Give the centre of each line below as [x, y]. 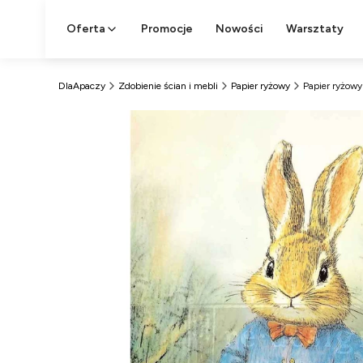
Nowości [239, 29]
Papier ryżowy [261, 86]
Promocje [167, 29]
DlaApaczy [82, 86]
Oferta [86, 29]
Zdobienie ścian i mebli [168, 86]
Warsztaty [315, 29]
